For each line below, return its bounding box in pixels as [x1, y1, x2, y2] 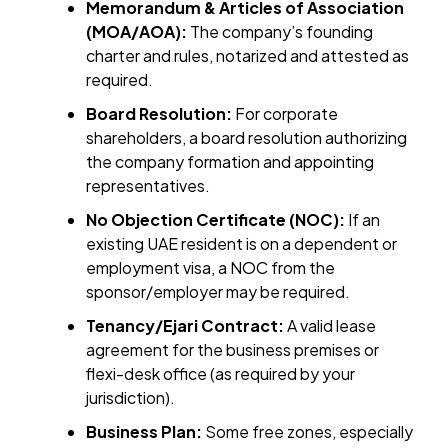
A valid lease [284, 315, 377, 337]
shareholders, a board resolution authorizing [86, 127, 408, 149]
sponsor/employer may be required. [86, 281, 351, 303]
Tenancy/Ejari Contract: [86, 315, 285, 337]
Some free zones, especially [202, 421, 414, 443]
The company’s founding [187, 21, 374, 43]
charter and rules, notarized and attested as [86, 45, 410, 67]
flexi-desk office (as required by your [86, 363, 356, 385]
